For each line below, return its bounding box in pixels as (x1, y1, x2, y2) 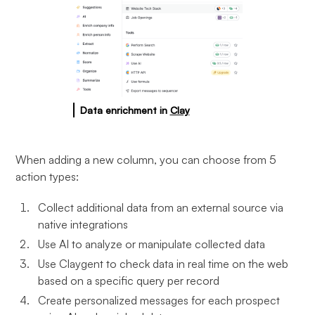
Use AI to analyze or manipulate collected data (38, 237, 266, 251)
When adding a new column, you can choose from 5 (15, 153, 277, 167)
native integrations (38, 217, 129, 231)
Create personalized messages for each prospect (38, 293, 281, 307)
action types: (15, 169, 79, 184)
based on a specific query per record (38, 274, 220, 288)
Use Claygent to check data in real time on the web (38, 257, 289, 271)
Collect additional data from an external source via (38, 200, 284, 214)
